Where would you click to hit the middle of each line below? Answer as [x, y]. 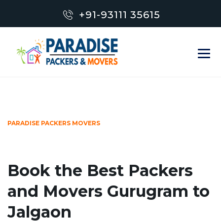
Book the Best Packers [100, 170]
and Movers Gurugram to [109, 191]
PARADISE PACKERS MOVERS [54, 123]
